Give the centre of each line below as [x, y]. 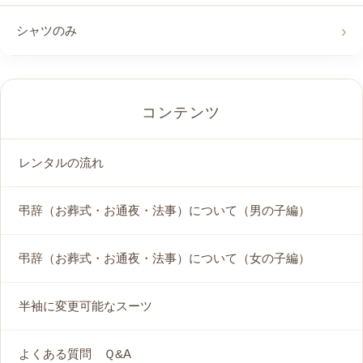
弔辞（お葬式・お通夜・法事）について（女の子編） [164, 258]
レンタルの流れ [61, 163]
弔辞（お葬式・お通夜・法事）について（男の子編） [164, 211]
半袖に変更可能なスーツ [85, 306]
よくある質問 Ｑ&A [75, 354]
